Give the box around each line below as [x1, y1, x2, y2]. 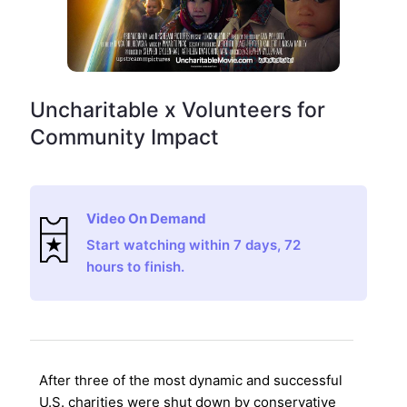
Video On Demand [86, 209, 207, 227]
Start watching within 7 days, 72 [86, 235, 302, 253]
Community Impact [29, 124, 219, 150]
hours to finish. [86, 257, 185, 275]
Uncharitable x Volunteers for [29, 96, 325, 123]
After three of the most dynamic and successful [38, 372, 342, 390]
